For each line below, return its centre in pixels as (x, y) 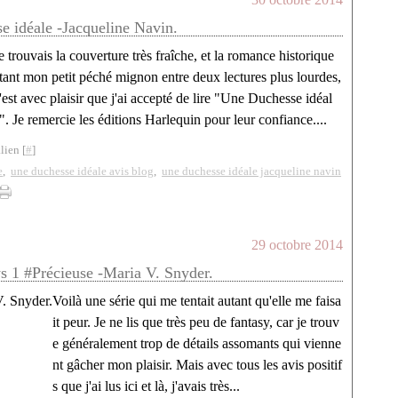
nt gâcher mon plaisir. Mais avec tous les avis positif (197, 365)
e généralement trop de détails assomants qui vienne (197, 343)
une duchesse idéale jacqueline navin (251, 171)
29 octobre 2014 (297, 245)
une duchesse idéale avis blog (82, 171)
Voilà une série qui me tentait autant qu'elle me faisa (197, 301)
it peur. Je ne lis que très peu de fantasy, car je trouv (196, 322)
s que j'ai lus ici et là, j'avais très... (146, 386)
